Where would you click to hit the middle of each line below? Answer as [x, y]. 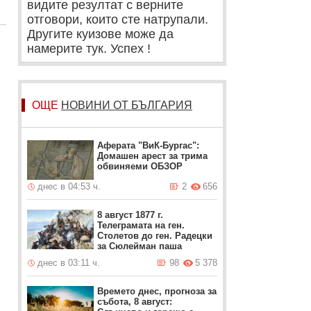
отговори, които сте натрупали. [118, 19]
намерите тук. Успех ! [89, 49]
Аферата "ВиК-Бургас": [149, 145]
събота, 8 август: [135, 302]
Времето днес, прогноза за [157, 291]
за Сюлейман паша [140, 246]
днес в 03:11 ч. [69, 263]
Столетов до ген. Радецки [155, 236]
